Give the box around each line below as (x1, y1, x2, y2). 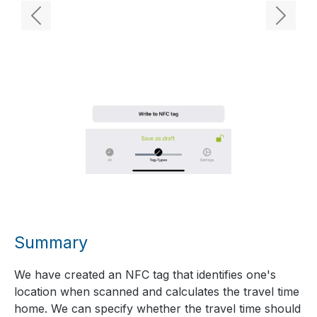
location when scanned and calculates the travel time (14, 284, 299, 299)
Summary (14, 232, 88, 253)
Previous (35, 16, 83, 30)
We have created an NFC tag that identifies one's (14, 267, 276, 282)
